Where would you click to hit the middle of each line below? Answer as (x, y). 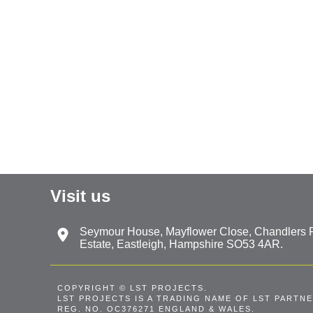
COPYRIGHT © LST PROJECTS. (132, 288)
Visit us (80, 196)
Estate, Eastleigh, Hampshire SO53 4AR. (181, 244)
